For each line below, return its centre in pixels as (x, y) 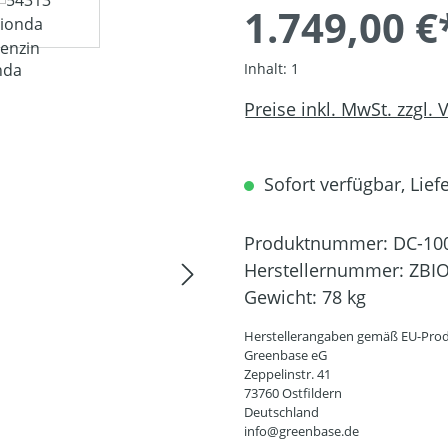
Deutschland (281, 412)
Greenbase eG (285, 355)
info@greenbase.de (301, 431)
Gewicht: (283, 297)
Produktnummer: (318, 243)
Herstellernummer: (326, 270)
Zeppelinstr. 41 (287, 374)
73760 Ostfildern (293, 393)
